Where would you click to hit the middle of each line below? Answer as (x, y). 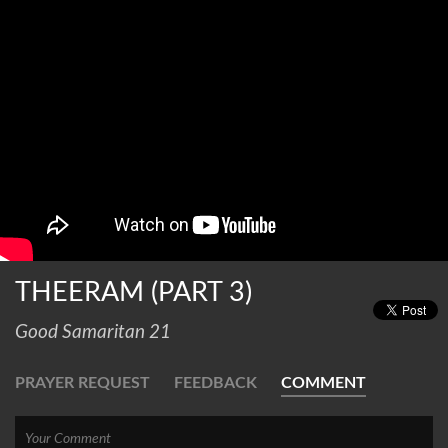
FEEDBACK (215, 383)
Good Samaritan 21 (93, 333)
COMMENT (323, 383)
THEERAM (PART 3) (133, 293)
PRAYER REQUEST (82, 383)
